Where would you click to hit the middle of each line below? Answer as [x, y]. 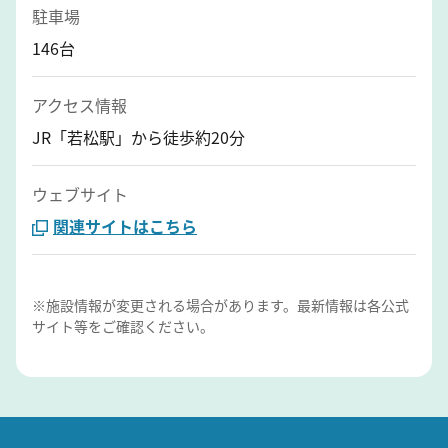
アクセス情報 [79, 104]
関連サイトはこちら [125, 225]
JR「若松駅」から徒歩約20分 [138, 136]
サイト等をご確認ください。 [123, 325]
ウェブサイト [80, 193]
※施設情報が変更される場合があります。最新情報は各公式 [220, 304]
